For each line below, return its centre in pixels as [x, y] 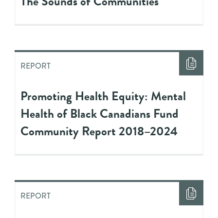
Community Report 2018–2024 [99, 131]
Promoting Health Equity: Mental [103, 96]
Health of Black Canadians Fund [100, 113]
